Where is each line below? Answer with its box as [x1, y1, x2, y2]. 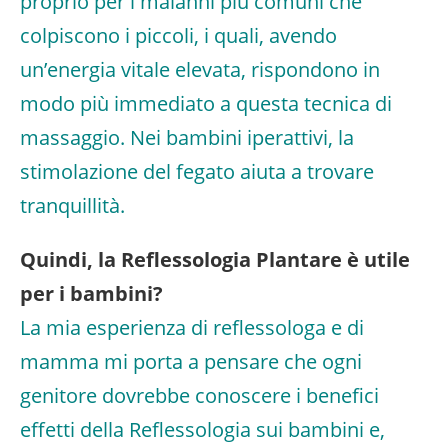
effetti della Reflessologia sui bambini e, [20, 416, 385, 443]
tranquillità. [20, 192, 125, 219]
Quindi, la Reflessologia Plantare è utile [20, 246, 410, 273]
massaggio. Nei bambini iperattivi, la [20, 124, 354, 151]
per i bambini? [20, 280, 163, 307]
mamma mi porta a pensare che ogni [20, 348, 362, 375]
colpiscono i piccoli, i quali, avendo [20, 22, 337, 49]
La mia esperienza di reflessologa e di [20, 314, 364, 341]
